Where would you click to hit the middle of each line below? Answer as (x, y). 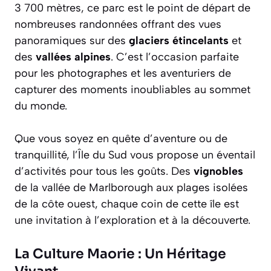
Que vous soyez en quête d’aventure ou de (121, 138)
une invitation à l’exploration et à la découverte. (132, 220)
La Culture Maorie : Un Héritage (120, 253)
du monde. (41, 106)
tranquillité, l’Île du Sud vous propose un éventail (135, 155)
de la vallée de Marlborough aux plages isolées (131, 187)
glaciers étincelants (179, 40)
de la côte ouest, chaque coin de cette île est (127, 204)
